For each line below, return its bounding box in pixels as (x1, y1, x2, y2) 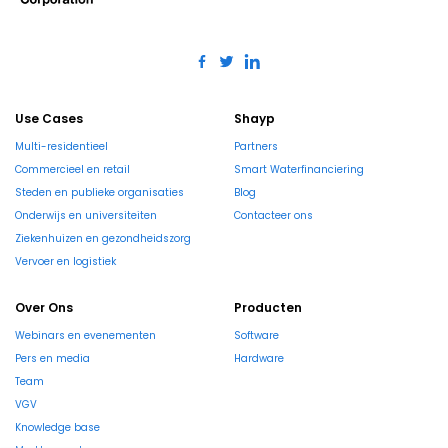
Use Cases (15, 110, 83, 128)
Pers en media (15, 351, 90, 367)
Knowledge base (15, 420, 100, 436)
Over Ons (15, 299, 73, 317)
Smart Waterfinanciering (234, 162, 364, 178)
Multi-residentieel (15, 139, 108, 155)
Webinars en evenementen (15, 328, 156, 344)
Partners (234, 139, 278, 155)
